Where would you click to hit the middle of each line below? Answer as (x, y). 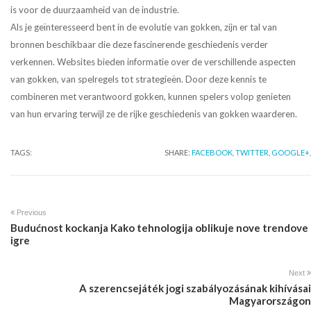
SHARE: (178, 153)
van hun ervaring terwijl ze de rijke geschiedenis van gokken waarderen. (154, 114)
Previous (31, 213)
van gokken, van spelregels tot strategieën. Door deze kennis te (138, 79)
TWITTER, (253, 153)
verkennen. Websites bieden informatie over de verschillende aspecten (153, 62)
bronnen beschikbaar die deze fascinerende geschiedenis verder (139, 45)
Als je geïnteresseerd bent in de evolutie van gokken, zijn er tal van (144, 27)
